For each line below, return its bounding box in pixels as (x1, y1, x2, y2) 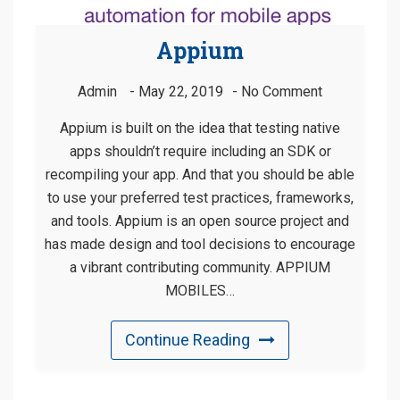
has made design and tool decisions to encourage (45, 235, 355, 253)
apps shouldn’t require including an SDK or (69, 142, 331, 160)
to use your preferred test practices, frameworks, (46, 188, 354, 206)
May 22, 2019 (138, 82, 223, 100)
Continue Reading (125, 329, 250, 349)
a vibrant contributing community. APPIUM (70, 258, 330, 276)
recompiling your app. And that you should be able (46, 165, 354, 183)
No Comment (241, 82, 322, 100)
